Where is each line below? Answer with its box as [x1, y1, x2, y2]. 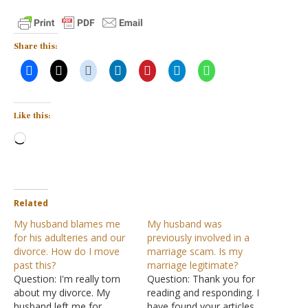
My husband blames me [14, 217, 120, 230]
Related [14, 197, 48, 209]
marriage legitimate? [147, 258, 238, 272]
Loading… [25, 129, 75, 144]
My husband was [147, 217, 222, 230]
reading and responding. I [147, 286, 259, 299]
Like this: [14, 111, 51, 121]
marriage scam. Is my [147, 245, 243, 258]
